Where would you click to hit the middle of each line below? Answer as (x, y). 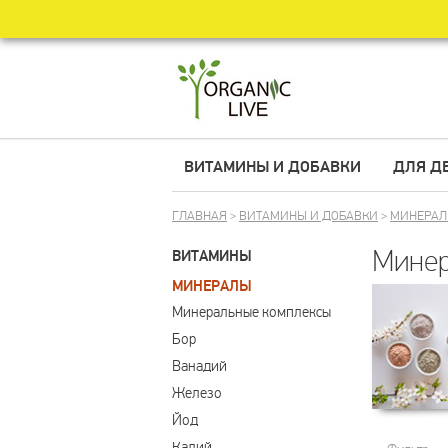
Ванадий (199, 366)
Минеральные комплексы (251, 312)
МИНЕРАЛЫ (212, 286)
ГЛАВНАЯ (199, 216)
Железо (197, 393)
